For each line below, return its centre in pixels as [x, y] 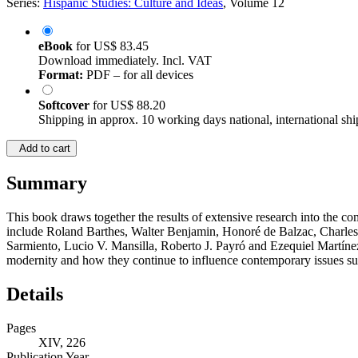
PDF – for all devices [138, 75]
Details [35, 294]
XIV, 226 [62, 343]
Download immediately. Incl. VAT [125, 61]
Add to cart [42, 149]
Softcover [66, 105]
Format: [61, 75]
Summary [47, 183]
